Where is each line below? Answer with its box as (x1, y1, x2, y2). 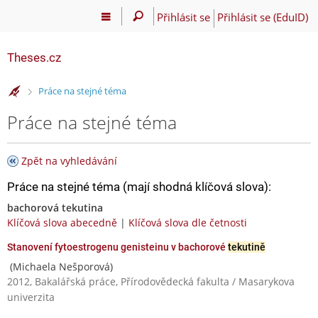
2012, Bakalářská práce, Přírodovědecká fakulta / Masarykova (7, 274, 295, 288)
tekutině (228, 241, 265, 253)
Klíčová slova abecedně (7, 215, 117, 229)
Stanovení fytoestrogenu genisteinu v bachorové (7, 241, 228, 253)
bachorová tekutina (7, 200, 103, 214)
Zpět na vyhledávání (21, 153, 117, 168)
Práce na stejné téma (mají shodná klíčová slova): (7, 179, 271, 194)
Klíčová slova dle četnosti (128, 215, 247, 229)
